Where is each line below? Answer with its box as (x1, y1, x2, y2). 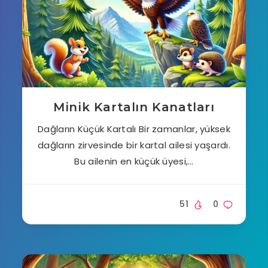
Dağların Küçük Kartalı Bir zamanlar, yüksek (38, 123, 230, 135)
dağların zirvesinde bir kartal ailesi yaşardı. (38, 139, 230, 151)
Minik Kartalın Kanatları (53, 100, 215, 114)
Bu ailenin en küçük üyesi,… (74, 155, 194, 167)
